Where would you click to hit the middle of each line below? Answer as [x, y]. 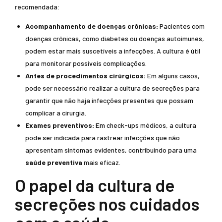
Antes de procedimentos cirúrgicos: [85, 76]
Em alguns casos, [173, 76]
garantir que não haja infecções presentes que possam [109, 100]
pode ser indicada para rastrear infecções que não [103, 138]
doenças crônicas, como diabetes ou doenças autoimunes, [115, 38]
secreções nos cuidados [107, 204]
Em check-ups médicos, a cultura [145, 125]
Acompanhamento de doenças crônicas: [92, 26]
